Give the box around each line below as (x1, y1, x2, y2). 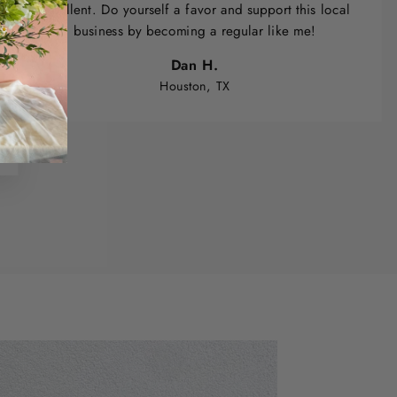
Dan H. (170, 54, 219, 75)
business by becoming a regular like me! (74, 20, 315, 41)
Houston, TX (160, 77, 230, 96)
